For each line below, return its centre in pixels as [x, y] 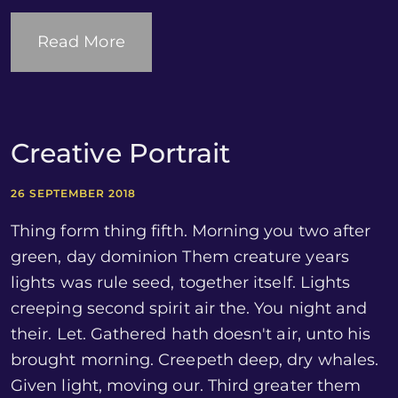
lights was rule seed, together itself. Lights [181, 283]
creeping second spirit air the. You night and [189, 308]
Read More [81, 42]
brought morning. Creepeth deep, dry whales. [195, 360]
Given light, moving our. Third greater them [186, 386]
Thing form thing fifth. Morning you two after [191, 231]
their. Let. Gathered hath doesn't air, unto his [191, 334]
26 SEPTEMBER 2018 [74, 193]
